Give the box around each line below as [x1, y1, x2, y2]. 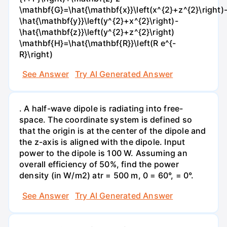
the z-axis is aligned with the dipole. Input [19, 137, 185, 147]
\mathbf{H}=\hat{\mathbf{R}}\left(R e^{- [19, 37, 176, 48]
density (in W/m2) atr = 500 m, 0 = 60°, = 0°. [19, 170, 194, 181]
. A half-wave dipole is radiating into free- [19, 103, 183, 114]
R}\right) [19, 49, 53, 59]
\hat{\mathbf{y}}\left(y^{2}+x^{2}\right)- [19, 15, 178, 26]
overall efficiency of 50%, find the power [19, 159, 179, 170]
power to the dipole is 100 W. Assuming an [19, 148, 187, 159]
